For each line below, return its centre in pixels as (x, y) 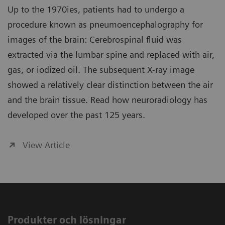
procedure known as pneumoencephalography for (105, 25)
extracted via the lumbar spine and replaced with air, (111, 55)
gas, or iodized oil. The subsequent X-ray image (101, 70)
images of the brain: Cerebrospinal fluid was (95, 40)
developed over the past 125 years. (76, 115)
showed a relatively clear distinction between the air (110, 85)
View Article (46, 145)
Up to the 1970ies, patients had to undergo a (96, 10)
